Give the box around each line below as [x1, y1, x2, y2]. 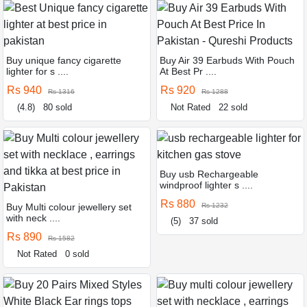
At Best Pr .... [160, 65, 217, 77]
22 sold [219, 101, 248, 112]
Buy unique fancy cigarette [6, 54, 121, 66]
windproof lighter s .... [160, 179, 253, 191]
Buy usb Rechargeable [160, 168, 258, 180]
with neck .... [6, 212, 60, 223]
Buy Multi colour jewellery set [6, 201, 132, 212]
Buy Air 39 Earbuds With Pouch [160, 54, 295, 66]
